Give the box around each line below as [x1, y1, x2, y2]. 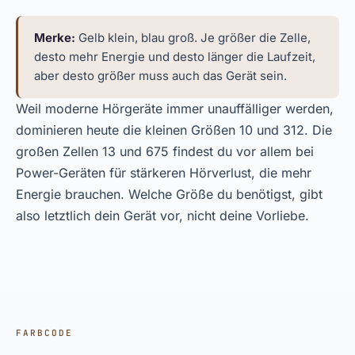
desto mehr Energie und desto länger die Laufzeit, [34, 49, 315, 64]
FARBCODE [16, 327, 73, 338]
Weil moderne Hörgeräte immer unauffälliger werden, [16, 101, 334, 116]
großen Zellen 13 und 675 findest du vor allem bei [16, 143, 314, 159]
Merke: [34, 30, 75, 45]
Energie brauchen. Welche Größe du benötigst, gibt [16, 186, 323, 202]
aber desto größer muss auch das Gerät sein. [34, 68, 287, 83]
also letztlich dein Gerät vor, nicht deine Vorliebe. [16, 208, 309, 223]
